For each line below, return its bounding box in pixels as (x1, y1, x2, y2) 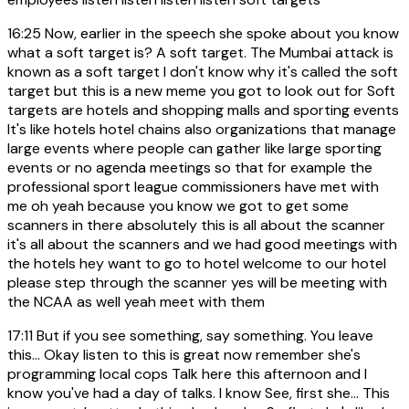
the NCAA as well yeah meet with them (7, 291, 265, 311)
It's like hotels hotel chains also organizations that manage (7, 119, 396, 139)
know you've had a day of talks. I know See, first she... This (7, 383, 390, 403)
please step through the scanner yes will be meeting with (7, 272, 387, 292)
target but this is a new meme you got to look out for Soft (7, 80, 395, 100)
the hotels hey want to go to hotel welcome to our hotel (7, 253, 386, 273)
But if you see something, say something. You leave (33, 325, 373, 345)
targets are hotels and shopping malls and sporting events (7, 100, 399, 120)
